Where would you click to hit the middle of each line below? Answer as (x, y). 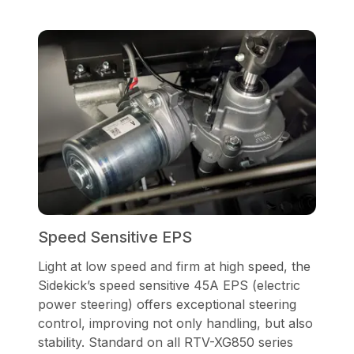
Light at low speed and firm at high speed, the (174, 267)
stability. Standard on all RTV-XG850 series (166, 343)
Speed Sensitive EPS (115, 237)
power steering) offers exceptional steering (167, 305)
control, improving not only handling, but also (175, 324)
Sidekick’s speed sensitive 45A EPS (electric (169, 286)
